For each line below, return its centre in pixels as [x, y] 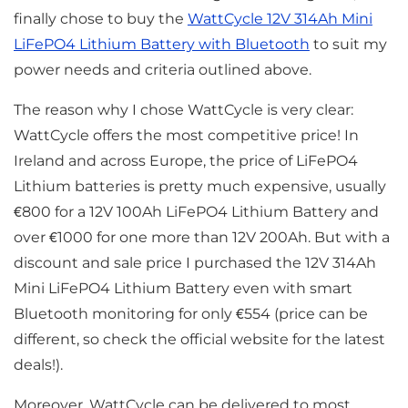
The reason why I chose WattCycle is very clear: [183, 109]
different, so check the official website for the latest [199, 339]
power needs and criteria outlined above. [162, 69]
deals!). [38, 364]
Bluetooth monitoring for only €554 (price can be [190, 313]
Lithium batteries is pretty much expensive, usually [199, 186]
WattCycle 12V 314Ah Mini [280, 18]
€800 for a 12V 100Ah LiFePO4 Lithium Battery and [196, 211]
